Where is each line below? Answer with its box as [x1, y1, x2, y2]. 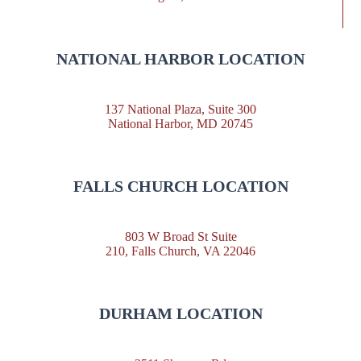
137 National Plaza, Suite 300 [105, 102, 256, 116]
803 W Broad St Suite [124, 229, 237, 243]
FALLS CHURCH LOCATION [73, 177, 288, 196]
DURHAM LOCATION [98, 305, 263, 323]
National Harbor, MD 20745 [108, 116, 253, 131]
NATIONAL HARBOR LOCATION [56, 49, 305, 68]
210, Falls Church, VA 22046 [106, 243, 255, 258]
